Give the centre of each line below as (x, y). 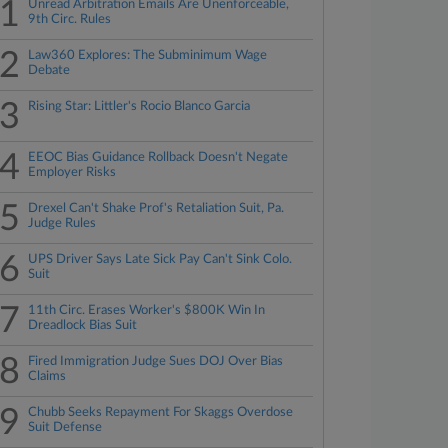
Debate (49, 70)
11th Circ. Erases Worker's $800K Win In (147, 310)
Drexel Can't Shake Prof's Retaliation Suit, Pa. (156, 208)
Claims (47, 376)
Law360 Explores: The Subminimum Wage (148, 55)
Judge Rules (62, 223)
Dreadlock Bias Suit (83, 325)
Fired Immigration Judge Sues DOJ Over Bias (156, 361)
